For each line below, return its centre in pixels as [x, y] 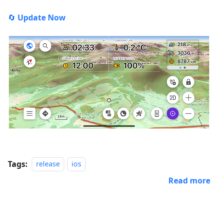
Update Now [42, 17]
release [48, 164]
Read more [189, 180]
